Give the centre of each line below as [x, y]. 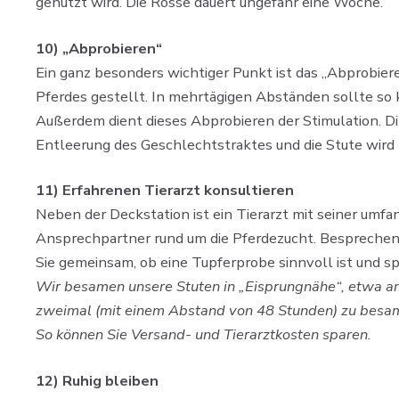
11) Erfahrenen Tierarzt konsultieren [165, 191]
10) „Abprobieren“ [99, 48]
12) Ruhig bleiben [97, 381]
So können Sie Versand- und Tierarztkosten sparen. [204, 335]
